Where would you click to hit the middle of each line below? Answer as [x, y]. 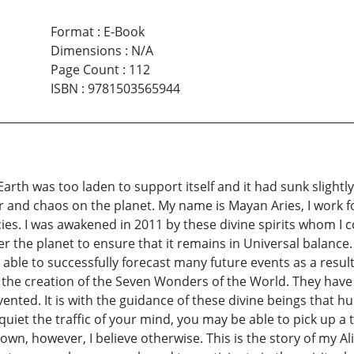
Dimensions [86, 50]
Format [72, 31]
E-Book [124, 31]
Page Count [85, 69]
